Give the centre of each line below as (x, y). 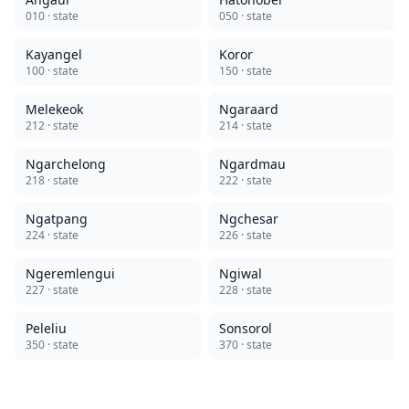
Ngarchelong (66, 164)
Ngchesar (249, 219)
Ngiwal (241, 273)
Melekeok (54, 109)
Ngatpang (57, 219)
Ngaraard (249, 109)
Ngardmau (252, 164)
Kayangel (54, 54)
